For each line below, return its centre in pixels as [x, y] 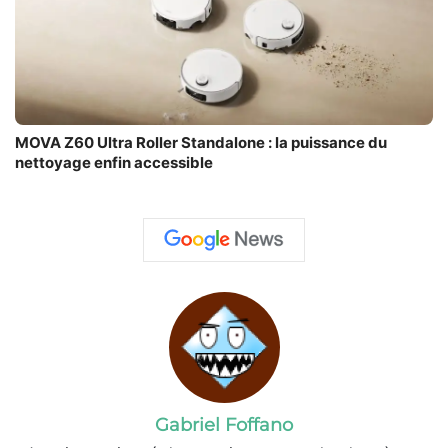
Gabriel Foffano [224, 425]
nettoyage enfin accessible [114, 163]
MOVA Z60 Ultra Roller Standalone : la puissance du [201, 143]
